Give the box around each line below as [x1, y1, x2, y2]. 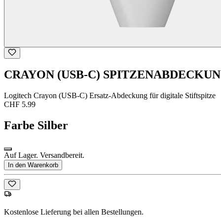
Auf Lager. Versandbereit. [4, 151, 84, 160]
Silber [37, 119, 68, 132]
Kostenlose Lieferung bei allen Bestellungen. [4, 208, 144, 217]
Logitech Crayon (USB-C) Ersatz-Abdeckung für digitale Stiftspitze [4, 91, 216, 100]
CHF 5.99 [4, 100, 36, 109]
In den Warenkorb [8, 161, 58, 169]
